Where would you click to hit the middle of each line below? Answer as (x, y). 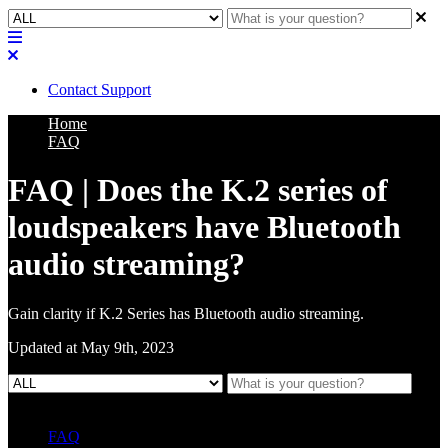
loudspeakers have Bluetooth (204, 227)
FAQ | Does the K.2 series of (198, 190)
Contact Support (99, 89)
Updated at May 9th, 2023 (91, 347)
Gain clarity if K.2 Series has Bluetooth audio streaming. (186, 313)
